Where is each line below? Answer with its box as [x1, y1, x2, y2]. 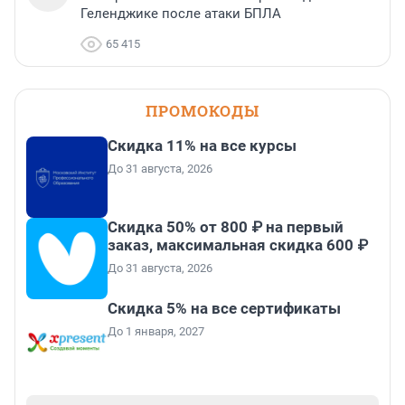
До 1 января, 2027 [108, 325, 204, 339]
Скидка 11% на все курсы [108, 137, 297, 155]
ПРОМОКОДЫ [146, 100, 259, 122]
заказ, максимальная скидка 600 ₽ [108, 236, 368, 255]
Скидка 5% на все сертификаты [108, 299, 341, 318]
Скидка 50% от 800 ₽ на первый [108, 218, 344, 237]
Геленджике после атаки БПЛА [80, 5, 281, 23]
